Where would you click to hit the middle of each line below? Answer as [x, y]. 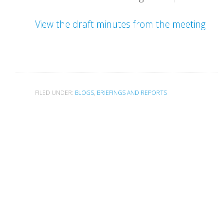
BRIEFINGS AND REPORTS [132, 93]
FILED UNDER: [55, 93]
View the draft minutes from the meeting [120, 24]
